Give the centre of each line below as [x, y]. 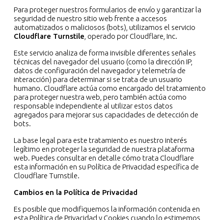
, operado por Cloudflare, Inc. [131, 36]
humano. [28, 88]
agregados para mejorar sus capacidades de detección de [106, 115]
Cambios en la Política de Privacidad [77, 192]
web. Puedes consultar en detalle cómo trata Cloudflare [104, 158]
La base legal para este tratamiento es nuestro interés [100, 140]
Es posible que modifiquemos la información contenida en [107, 209]
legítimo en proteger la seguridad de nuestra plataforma [104, 149]
